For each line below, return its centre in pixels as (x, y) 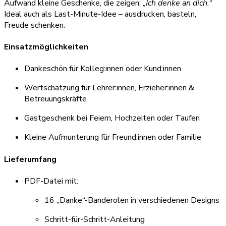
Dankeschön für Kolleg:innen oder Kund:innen (103, 69)
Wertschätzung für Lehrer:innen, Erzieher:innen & (109, 88)
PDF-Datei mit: (51, 181)
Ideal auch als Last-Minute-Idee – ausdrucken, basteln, (100, 14)
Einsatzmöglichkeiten (46, 47)
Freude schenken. (35, 25)
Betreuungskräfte (55, 99)
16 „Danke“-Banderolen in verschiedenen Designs (132, 200)
